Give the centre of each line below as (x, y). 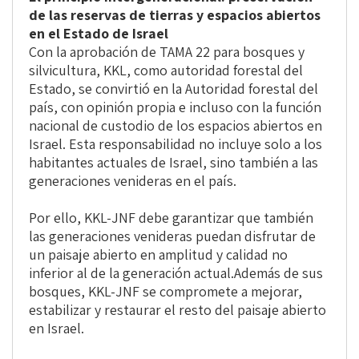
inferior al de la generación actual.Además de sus (176, 273)
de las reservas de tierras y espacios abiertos (175, 15)
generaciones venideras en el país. (133, 181)
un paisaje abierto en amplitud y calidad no (158, 255)
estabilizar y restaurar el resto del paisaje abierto (177, 310)
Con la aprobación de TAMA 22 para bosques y (167, 52)
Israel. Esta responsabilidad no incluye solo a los (175, 144)
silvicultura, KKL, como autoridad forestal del (166, 71)
